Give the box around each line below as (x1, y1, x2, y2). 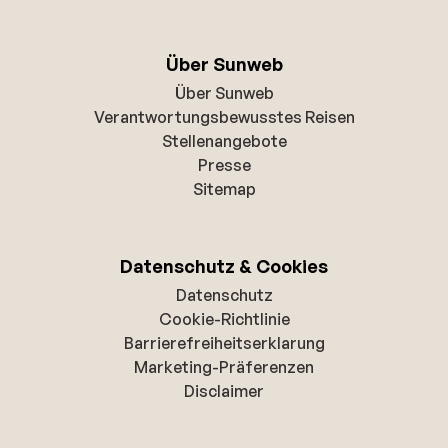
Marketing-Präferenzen (134, 356, 314, 377)
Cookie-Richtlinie (158, 308, 290, 329)
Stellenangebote (161, 130, 287, 151)
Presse (197, 154, 251, 175)
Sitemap (192, 178, 256, 199)
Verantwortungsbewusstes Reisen (93, 106, 355, 127)
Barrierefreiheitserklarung (123, 332, 325, 353)
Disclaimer (184, 380, 264, 401)
